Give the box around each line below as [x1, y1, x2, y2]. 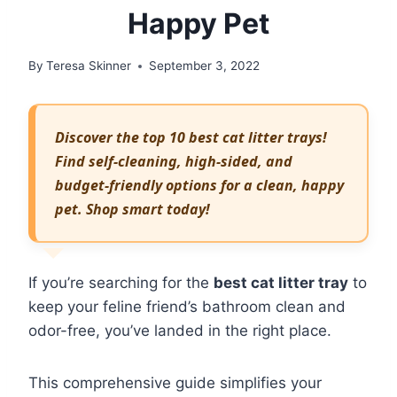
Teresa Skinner [46, 58, 132, 74]
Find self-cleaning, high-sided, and [55, 151, 293, 171]
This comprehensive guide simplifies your [28, 373, 322, 392]
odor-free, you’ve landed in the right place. [28, 321, 331, 339]
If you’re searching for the [28, 273, 214, 292]
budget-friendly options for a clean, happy [55, 175, 345, 195]
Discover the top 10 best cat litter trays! [55, 127, 328, 147]
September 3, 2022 [149, 58, 261, 74]
